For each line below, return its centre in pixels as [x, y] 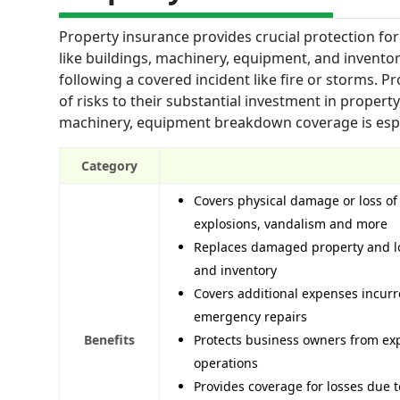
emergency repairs [250, 316]
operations [226, 362]
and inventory [235, 270]
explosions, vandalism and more [291, 223]
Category [109, 165]
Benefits [109, 339]
